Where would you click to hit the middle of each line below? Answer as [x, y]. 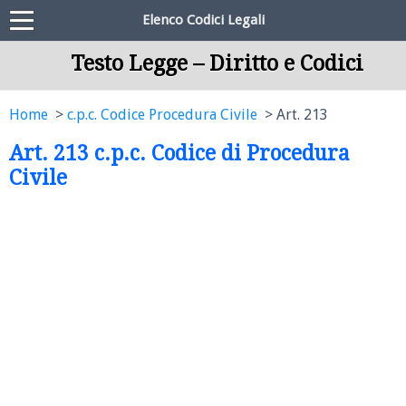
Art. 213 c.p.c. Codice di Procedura [179, 153]
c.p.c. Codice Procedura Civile [162, 115]
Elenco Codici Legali [203, 20]
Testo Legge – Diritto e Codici [217, 63]
